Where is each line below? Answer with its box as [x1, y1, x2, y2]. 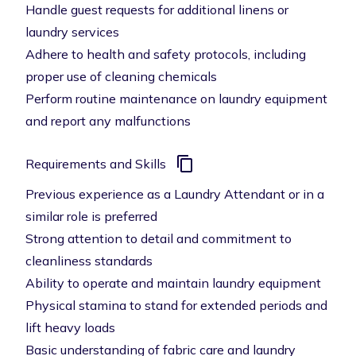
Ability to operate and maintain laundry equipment [25, 275, 321, 291]
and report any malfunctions [25, 113, 191, 129]
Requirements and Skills [25, 156, 166, 172]
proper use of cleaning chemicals [25, 68, 217, 84]
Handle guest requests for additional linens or [25, 2, 288, 17]
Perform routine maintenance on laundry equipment [25, 91, 327, 106]
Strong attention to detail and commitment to [25, 230, 292, 246]
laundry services [25, 24, 119, 40]
